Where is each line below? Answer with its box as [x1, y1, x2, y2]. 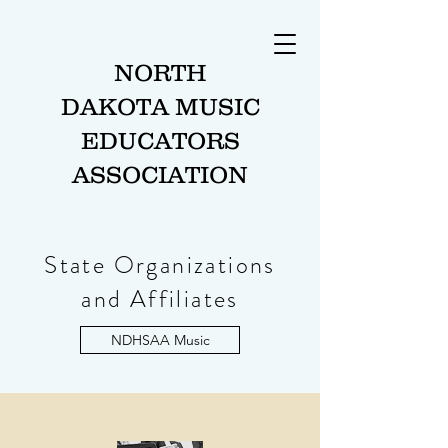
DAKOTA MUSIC [60, 93, 260, 120]
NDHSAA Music [110, 331, 210, 349]
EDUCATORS [80, 127, 240, 154]
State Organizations [44, 248, 276, 282]
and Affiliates [81, 282, 239, 316]
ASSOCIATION [72, 161, 248, 188]
